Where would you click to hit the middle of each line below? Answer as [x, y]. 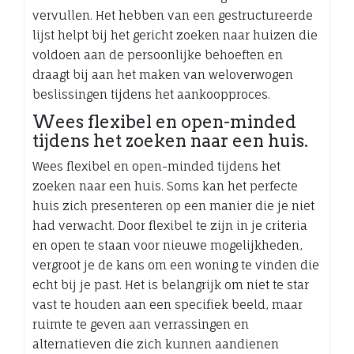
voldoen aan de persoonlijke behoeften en [158, 55]
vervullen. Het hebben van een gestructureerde [173, 15]
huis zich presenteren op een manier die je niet [173, 205]
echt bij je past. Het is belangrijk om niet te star [171, 284]
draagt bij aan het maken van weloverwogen [163, 74]
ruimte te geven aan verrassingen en [141, 324]
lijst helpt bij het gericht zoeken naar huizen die [175, 35]
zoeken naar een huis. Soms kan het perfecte [165, 186]
